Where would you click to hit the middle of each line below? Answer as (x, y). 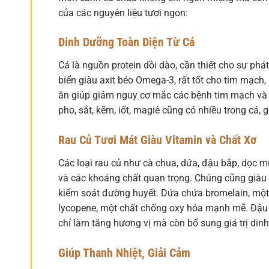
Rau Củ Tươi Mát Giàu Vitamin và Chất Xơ (157, 140)
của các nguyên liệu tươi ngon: (123, 13)
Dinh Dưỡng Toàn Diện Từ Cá (126, 42)
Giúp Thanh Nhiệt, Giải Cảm (124, 252)
